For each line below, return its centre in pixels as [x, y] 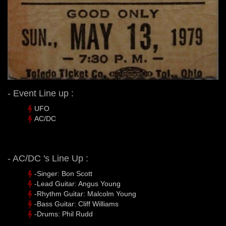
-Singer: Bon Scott [63, 174]
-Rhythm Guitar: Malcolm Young [85, 194]
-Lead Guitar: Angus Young [77, 184]
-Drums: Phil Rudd [64, 214]
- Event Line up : [41, 94]
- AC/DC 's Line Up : [48, 159]
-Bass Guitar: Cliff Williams [76, 204]
